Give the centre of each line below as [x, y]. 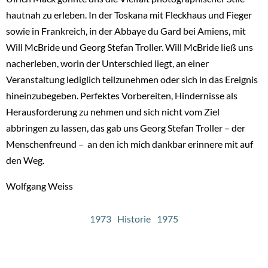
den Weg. [25, 160]
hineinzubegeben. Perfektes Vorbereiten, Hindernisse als [122, 95]
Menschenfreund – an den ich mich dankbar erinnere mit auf [130, 144]
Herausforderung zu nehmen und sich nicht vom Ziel [113, 111]
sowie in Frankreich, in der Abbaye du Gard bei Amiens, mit [126, 31]
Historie [134, 219]
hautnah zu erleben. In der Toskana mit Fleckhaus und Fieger [129, 14]
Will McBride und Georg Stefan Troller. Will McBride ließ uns [130, 47]
